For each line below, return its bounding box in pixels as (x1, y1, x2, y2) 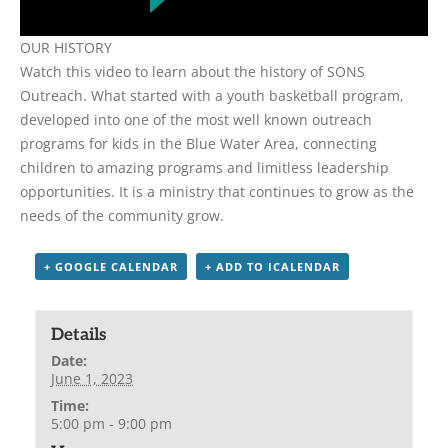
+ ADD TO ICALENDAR (205, 258, 340, 274)
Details (51, 324, 107, 345)
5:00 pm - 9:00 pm (51, 413, 173, 433)
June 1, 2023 (51, 368, 134, 388)
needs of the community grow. (20, 205, 224, 225)
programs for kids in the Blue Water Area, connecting (20, 133, 377, 153)
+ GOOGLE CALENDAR (44, 258, 178, 274)
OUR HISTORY (20, 37, 112, 57)
